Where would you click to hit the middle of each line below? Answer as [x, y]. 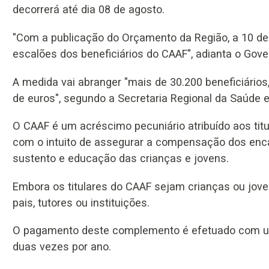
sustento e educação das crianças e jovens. [121, 159]
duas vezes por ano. [62, 247]
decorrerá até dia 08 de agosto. [89, 10]
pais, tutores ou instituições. [81, 202]
